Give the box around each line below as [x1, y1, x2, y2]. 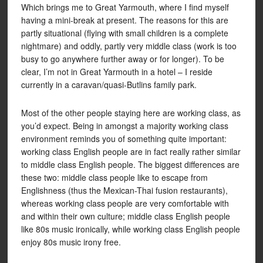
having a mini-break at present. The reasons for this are [21, 14, 228, 26]
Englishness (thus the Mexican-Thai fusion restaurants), [21, 184, 228, 196]
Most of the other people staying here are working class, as [21, 107, 241, 119]
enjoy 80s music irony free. [21, 236, 121, 248]
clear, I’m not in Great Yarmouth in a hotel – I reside [21, 66, 213, 77]
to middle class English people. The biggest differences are [21, 159, 240, 170]
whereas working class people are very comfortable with [21, 197, 229, 209]
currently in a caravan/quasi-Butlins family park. [21, 79, 197, 90]
